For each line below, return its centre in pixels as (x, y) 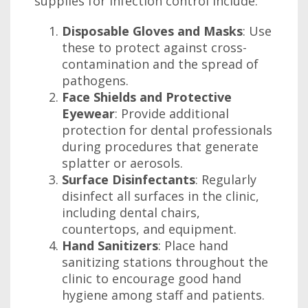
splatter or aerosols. (122, 163)
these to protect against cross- (154, 47)
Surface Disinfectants (129, 179)
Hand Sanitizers (110, 245)
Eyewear (88, 113)
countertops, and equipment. (149, 229)
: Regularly (226, 179)
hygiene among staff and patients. (163, 295)
